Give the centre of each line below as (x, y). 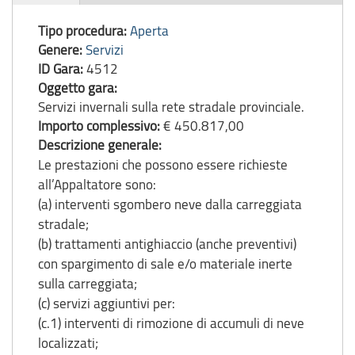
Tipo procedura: (84, 30)
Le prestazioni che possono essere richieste (163, 164)
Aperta (149, 30)
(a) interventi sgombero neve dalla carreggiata (170, 204)
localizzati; (68, 342)
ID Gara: (62, 68)
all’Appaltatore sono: (97, 184)
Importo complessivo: (101, 125)
